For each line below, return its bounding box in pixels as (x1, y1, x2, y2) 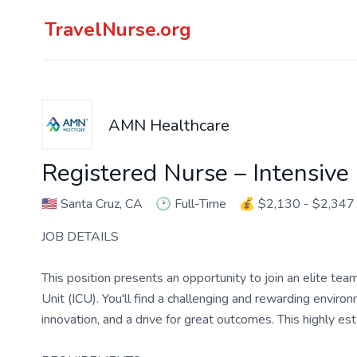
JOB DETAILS (41, 228, 119, 245)
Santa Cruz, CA (57, 195, 143, 213)
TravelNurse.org (45, 17, 191, 42)
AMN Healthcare (108, 115, 229, 136)
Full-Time (175, 195, 226, 213)
